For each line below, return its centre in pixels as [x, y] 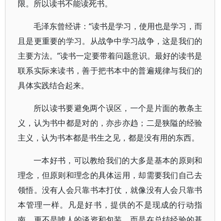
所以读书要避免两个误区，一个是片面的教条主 [118, 108]
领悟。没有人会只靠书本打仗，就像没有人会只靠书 [110, 190]
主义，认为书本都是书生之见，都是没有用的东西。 [109, 138]
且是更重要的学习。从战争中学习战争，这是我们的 [110, 41]
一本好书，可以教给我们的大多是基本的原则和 [118, 160]
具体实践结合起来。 [53, 85]
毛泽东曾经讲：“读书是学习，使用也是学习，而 [118, 26]
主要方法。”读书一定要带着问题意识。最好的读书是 [110, 56]
